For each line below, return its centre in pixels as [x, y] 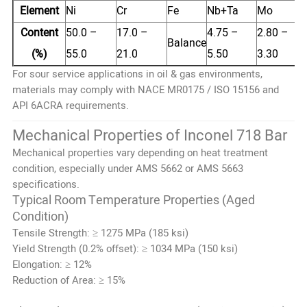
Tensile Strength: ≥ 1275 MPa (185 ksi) [100, 233]
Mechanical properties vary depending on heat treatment [140, 152]
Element [39, 11]
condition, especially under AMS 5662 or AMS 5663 [127, 168]
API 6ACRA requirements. [70, 105]
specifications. [46, 184]
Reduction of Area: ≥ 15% [69, 280]
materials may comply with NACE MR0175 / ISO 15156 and [145, 89]
